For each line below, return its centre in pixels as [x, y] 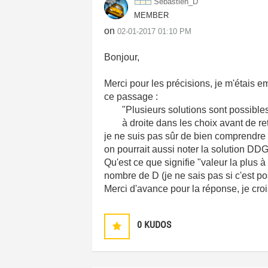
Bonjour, [122, 57]
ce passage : [131, 97]
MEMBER [152, 15]
